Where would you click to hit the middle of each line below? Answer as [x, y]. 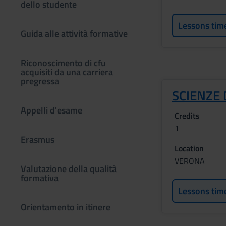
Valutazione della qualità [69, 169]
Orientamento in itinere [66, 207]
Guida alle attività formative [74, 34]
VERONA [189, 161]
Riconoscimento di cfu [63, 63]
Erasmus [38, 139]
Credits [187, 116]
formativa [40, 178]
